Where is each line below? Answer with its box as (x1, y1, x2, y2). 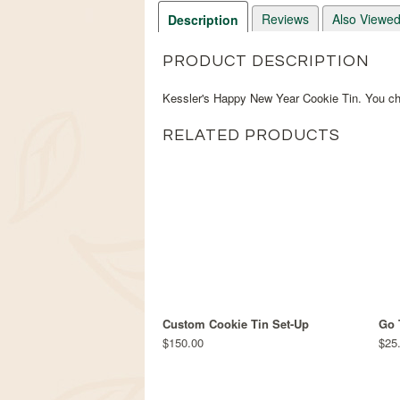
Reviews (262, 10, 309, 28)
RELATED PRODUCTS (162, 127, 340, 144)
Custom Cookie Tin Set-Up (162, 315, 309, 332)
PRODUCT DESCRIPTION (162, 53, 370, 70)
